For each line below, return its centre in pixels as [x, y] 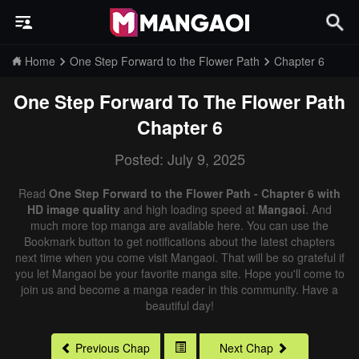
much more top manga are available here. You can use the [179, 225]
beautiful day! [179, 305]
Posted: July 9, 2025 [179, 159]
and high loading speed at [189, 209]
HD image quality [74, 209]
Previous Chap [113, 348]
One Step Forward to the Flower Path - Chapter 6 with [195, 193]
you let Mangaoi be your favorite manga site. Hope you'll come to [179, 273]
